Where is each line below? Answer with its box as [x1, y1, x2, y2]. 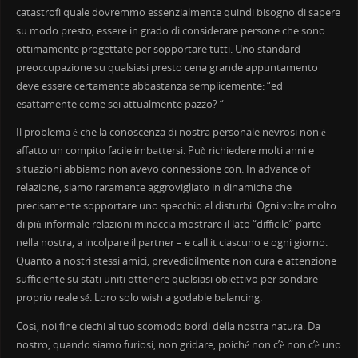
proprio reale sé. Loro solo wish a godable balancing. [15, 291, 262, 305]
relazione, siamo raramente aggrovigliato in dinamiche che [15, 181, 292, 195]
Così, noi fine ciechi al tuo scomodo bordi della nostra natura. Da [15, 319, 320, 333]
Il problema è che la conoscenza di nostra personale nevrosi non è [15, 125, 326, 140]
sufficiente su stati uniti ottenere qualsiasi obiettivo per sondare [15, 272, 318, 287]
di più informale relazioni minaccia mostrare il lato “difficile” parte [15, 217, 321, 232]
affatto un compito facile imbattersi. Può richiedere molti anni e [15, 144, 314, 158]
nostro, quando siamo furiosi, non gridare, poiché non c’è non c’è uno [15, 337, 341, 352]
